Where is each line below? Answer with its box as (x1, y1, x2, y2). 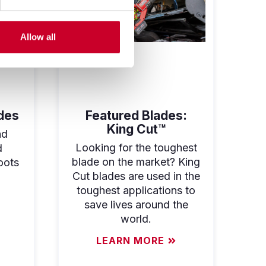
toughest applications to (77, 183, 195, 197)
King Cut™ (106, 121, 166, 137)
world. (121, 212, 151, 225)
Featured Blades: (85, 107, 187, 123)
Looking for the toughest (75, 141, 197, 154)
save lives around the (84, 198, 188, 211)
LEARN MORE (96, 235, 164, 247)
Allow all (20, 31, 56, 42)
